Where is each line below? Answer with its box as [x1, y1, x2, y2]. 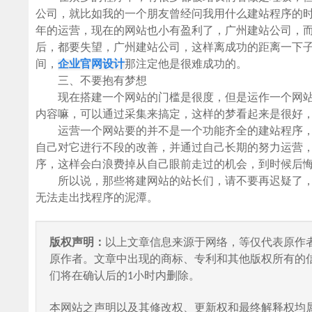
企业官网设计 [58, 58, 125, 70]
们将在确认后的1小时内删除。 [49, 270, 201, 282]
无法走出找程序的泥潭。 [36, 192, 159, 204]
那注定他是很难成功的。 [125, 58, 248, 70]
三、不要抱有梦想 [36, 75, 148, 87]
